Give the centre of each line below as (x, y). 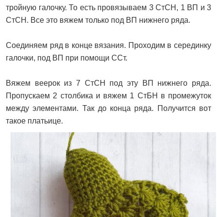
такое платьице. (34, 121)
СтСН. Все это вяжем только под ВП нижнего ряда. (98, 20)
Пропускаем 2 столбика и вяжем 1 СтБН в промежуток (108, 96)
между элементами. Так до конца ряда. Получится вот (108, 108)
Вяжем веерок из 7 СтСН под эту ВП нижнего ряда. (108, 83)
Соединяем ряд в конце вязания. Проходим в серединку (108, 46)
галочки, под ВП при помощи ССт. (67, 58)
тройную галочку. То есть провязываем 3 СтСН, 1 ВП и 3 (108, 8)
